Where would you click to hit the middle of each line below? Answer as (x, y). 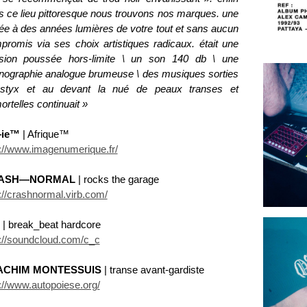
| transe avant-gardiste (152, 270)
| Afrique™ (44, 134)
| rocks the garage (117, 179)
